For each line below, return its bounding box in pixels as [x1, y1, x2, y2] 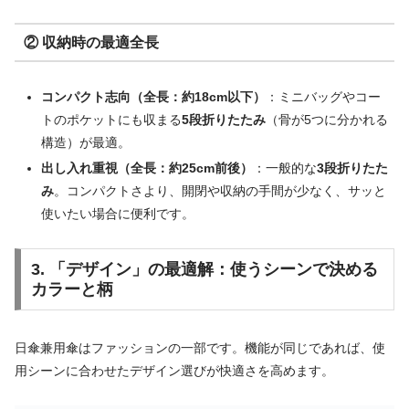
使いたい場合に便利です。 [40, 206, 194, 222]
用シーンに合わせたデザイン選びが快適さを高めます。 [15, 363, 334, 379]
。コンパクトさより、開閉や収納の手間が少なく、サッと [53, 184, 386, 199]
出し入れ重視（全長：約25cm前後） [40, 161, 253, 176]
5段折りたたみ [181, 112, 266, 128]
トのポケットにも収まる [40, 112, 182, 128]
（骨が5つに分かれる [265, 112, 388, 128]
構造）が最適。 [40, 135, 131, 151]
